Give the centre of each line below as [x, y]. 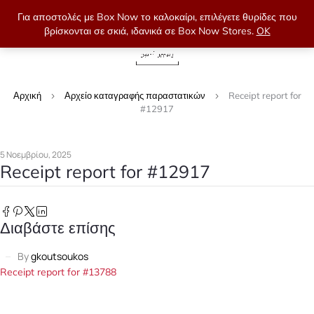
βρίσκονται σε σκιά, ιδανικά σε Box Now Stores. [150, 31]
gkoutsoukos [60, 256]
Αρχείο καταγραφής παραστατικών [135, 95]
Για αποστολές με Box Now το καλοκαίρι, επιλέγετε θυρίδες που [157, 17]
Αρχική [27, 95]
